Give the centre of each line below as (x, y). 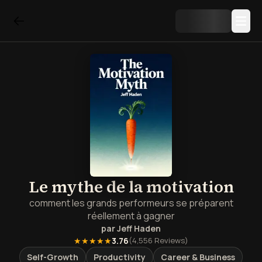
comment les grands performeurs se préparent (131, 203)
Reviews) (170, 240)
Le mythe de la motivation (131, 187)
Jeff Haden (139, 228)
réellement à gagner (131, 216)
